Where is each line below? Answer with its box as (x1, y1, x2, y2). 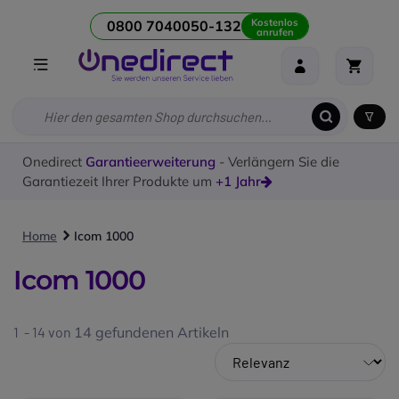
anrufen (256, 26, 294, 39)
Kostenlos (251, 16, 298, 29)
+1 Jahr (216, 173, 261, 191)
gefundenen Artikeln (92, 323, 229, 342)
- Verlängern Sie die (216, 153, 339, 171)
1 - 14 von (13, 323, 74, 341)
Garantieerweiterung (85, 153, 216, 171)
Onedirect (22, 153, 85, 171)
